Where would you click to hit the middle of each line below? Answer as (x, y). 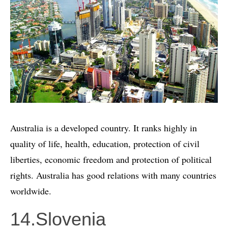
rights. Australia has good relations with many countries (113, 175)
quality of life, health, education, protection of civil (105, 143)
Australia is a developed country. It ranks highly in (104, 127)
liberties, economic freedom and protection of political (111, 159)
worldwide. (31, 191)
